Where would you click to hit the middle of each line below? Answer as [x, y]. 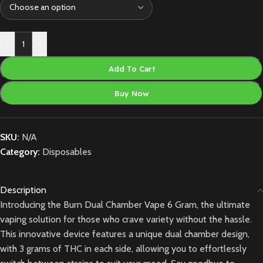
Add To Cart [131, 68]
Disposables [67, 151]
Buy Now [131, 93]
